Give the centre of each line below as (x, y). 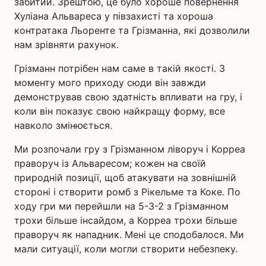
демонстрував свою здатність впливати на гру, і (128, 96)
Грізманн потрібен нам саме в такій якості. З (120, 68)
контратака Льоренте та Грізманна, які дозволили (132, 30)
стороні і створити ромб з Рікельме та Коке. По (127, 191)
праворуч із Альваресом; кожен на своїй (110, 163)
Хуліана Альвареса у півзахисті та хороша (114, 16)
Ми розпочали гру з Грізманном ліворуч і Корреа (130, 149)
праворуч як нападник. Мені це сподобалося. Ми (129, 234)
